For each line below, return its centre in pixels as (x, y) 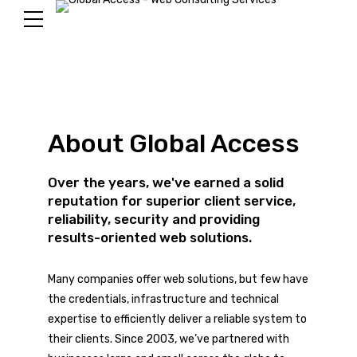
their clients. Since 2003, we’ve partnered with (169, 339)
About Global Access (174, 143)
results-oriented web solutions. (150, 237)
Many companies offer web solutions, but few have (178, 279)
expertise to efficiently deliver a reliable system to (177, 319)
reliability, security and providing (154, 219)
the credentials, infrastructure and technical (163, 299)
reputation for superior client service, (172, 201)
